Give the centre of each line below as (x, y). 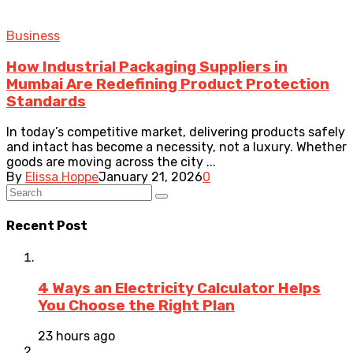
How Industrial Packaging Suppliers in (147, 67)
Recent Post (47, 225)
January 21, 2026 (150, 177)
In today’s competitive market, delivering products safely (176, 132)
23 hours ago (76, 336)
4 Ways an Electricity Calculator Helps (179, 288)
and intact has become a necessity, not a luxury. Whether (176, 147)
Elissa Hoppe (62, 177)
